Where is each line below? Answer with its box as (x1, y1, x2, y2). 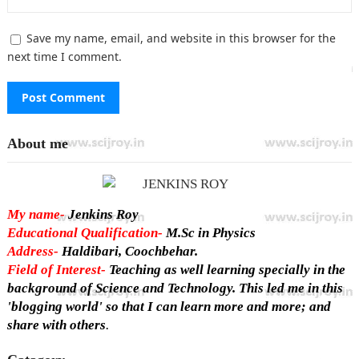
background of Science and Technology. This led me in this (6, 280, 343, 296)
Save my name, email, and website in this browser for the (26, 30, 336, 46)
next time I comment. (6, 49, 122, 65)
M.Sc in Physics (162, 225, 256, 241)
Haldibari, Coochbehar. (58, 244, 198, 260)
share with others (6, 317, 106, 333)
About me (6, 135, 68, 152)
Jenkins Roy (64, 207, 139, 223)
